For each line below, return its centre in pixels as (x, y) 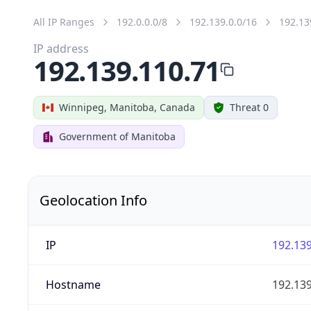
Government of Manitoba (117, 136)
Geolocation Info (93, 200)
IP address (61, 48)
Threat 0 (249, 107)
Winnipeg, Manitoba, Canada (127, 107)
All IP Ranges (64, 22)
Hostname (73, 284)
